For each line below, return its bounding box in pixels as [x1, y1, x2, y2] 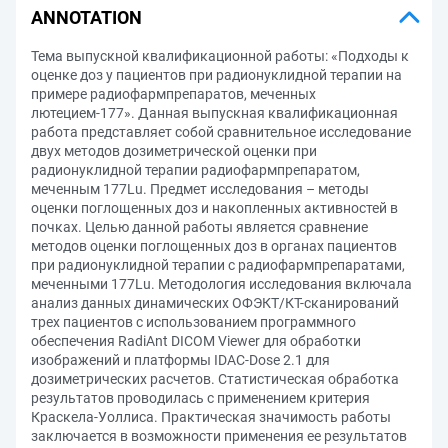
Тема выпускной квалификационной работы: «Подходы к [31, 48, 409, 64]
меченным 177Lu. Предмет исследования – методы [31, 181, 369, 197]
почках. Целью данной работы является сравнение [31, 219, 368, 235]
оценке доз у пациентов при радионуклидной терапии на [31, 67, 402, 83]
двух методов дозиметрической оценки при [31, 143, 317, 159]
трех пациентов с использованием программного [31, 314, 356, 330]
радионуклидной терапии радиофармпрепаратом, [31, 162, 360, 178]
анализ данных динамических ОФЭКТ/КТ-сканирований [31, 295, 399, 311]
